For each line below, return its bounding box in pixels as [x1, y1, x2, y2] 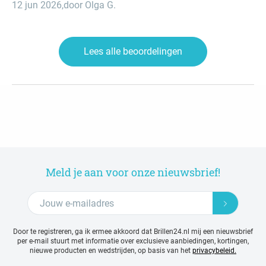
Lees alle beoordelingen [84, 46, 182, 58]
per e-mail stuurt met [17, 237, 85, 246]
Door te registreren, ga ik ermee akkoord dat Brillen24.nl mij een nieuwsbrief [13, 227, 253, 236]
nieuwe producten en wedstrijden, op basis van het [30, 246, 192, 255]
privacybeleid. [192, 246, 236, 255]
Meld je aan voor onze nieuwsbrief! [46, 165, 220, 180]
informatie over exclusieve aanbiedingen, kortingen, [85, 237, 249, 246]
